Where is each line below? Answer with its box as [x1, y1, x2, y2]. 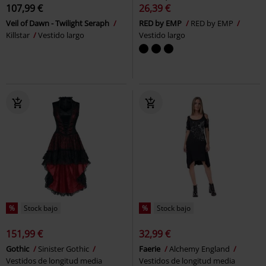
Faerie [139, 243, 162, 255]
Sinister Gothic [38, 243, 91, 255]
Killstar [6, 30, 31, 41]
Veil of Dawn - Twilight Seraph [6, 18, 111, 29]
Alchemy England [169, 243, 232, 255]
